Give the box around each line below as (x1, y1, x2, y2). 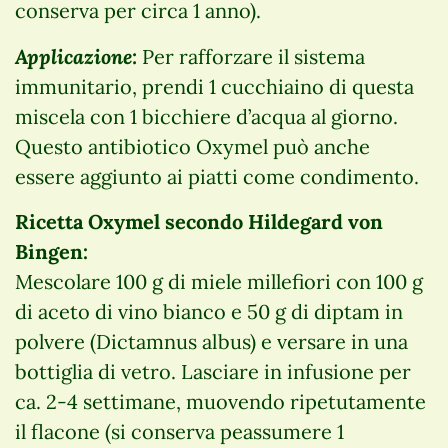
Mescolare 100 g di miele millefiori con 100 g (15, 268, 423, 294)
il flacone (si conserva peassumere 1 (15, 418, 344, 444)
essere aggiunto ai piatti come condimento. (15, 163, 419, 189)
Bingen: (15, 238, 88, 264)
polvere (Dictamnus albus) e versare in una (15, 328, 408, 354)
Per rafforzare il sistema (137, 43, 365, 69)
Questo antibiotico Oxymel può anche (15, 133, 370, 159)
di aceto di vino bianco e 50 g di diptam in (15, 298, 403, 324)
